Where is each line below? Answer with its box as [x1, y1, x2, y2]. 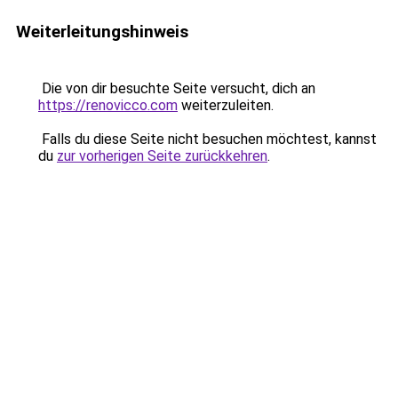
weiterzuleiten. [178, 97, 274, 114]
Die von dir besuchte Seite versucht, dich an [38, 80, 315, 97]
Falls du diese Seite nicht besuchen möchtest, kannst [38, 131, 377, 147]
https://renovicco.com [38, 97, 178, 114]
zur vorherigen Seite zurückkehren [57, 147, 267, 164]
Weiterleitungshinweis [16, 21, 188, 42]
